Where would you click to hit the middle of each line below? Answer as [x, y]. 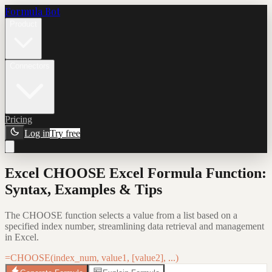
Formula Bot [32, 11]
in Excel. [22, 237]
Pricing [19, 119]
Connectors [30, 66]
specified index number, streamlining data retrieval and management [134, 226]
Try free [65, 133]
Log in [37, 133]
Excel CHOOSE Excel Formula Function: [136, 173]
